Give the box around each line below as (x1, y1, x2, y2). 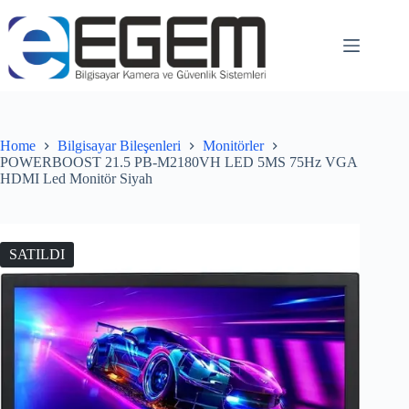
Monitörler (203, 138, 264, 154)
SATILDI (9, 246, 65, 263)
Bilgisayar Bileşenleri (58, 138, 181, 154)
